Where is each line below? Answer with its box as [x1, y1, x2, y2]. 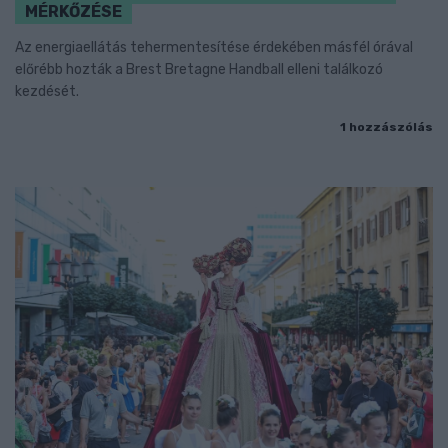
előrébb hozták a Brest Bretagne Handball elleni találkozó [15, 60, 383, 78]
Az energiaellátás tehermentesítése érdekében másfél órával [15, 38, 413, 56]
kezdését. [15, 82, 79, 100]
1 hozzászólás [340, 119, 433, 134]
